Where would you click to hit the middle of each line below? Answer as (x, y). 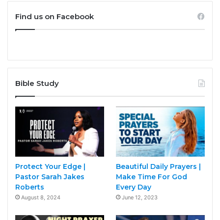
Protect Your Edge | (50, 166)
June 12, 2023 (139, 197)
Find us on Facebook (55, 16)
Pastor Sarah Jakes (50, 177)
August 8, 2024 (41, 197)
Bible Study (37, 83)
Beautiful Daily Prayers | (158, 166)
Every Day (133, 187)
